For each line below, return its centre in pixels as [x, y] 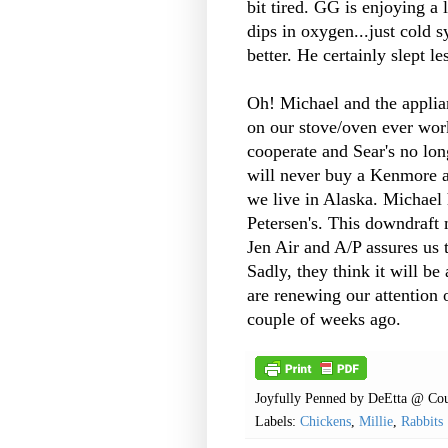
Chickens [325, 421]
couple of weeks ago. [326, 319]
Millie [376, 421]
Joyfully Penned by [311, 398]
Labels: [277, 421]
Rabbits [422, 421]
